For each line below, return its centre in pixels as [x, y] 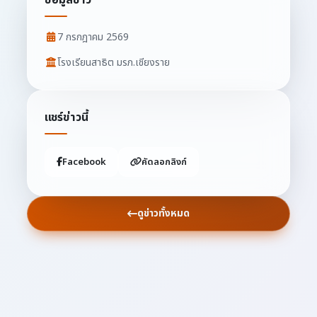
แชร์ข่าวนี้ [67, 117]
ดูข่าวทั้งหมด [163, 213]
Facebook [84, 162]
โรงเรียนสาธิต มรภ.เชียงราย [114, 62]
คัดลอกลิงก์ [164, 162]
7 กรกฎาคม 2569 [93, 37]
